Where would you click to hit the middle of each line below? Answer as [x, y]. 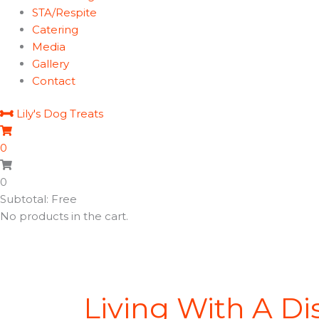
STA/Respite [64, 12]
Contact [54, 80]
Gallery [51, 63]
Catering [55, 29]
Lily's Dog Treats [60, 114]
